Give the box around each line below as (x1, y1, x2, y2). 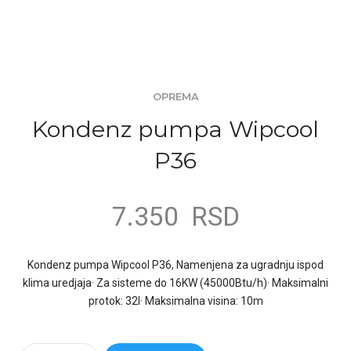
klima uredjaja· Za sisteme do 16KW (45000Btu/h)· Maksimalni (23, 277, 328, 290)
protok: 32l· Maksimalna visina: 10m (88, 295, 263, 308)
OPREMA (152, 91, 199, 103)
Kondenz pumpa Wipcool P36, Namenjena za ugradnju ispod (27, 259, 324, 272)
